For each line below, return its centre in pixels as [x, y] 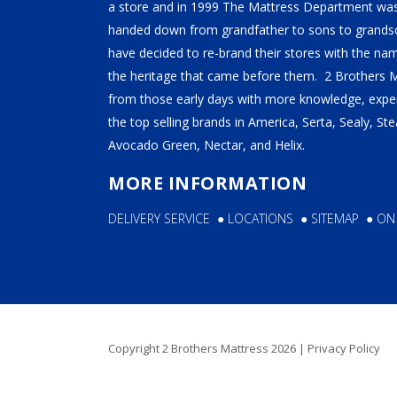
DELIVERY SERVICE [159, 218]
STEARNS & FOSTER [95, 71]
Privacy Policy [344, 348]
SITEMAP [339, 218]
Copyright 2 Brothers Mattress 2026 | [208, 348]
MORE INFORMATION [207, 183]
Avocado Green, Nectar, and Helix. [206, 145]
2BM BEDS [62, 239]
